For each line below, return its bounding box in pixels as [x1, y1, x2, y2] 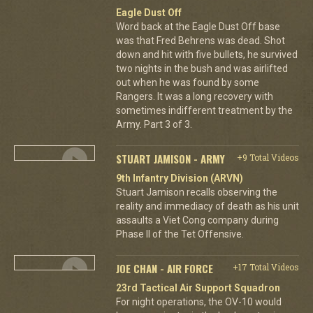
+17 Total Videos [232, 261, 299, 272]
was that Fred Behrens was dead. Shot [115, 34, 285, 46]
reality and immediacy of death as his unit [115, 200, 299, 212]
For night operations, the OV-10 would [115, 296, 282, 307]
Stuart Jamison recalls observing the [115, 186, 277, 198]
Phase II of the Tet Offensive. [115, 228, 244, 240]
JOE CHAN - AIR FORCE [115, 260, 213, 276]
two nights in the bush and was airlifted [115, 62, 288, 74]
